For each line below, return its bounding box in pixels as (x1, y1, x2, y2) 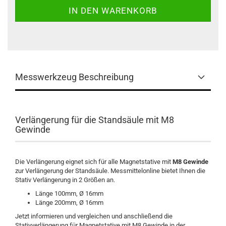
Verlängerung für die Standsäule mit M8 (15, 115, 174, 125)
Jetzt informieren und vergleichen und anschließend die (15, 212, 173, 220)
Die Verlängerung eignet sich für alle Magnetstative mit (15, 158, 173, 165)
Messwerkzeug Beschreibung (15, 72, 134, 82)
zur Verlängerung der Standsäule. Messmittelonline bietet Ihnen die (15, 167, 205, 175)
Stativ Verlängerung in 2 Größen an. (15, 176, 115, 184)
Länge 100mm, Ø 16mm (35, 190, 103, 197)
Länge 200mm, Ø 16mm (35, 199, 103, 206)
